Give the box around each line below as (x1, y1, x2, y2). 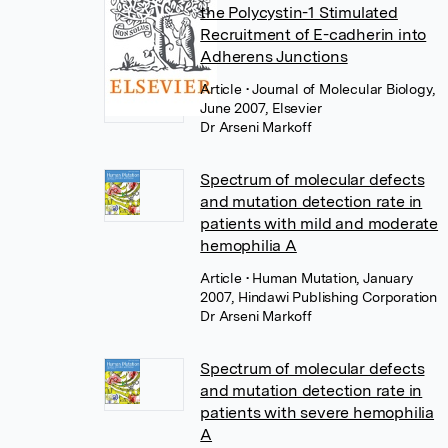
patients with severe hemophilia (200, 403, 435, 422)
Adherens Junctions (200, 47, 348, 66)
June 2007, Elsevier (200, 100, 322, 116)
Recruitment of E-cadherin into (200, 25, 427, 44)
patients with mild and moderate (200, 214, 439, 233)
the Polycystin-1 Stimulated (200, 3, 398, 22)
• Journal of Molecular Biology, (245, 81, 435, 97)
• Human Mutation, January (245, 270, 413, 286)
